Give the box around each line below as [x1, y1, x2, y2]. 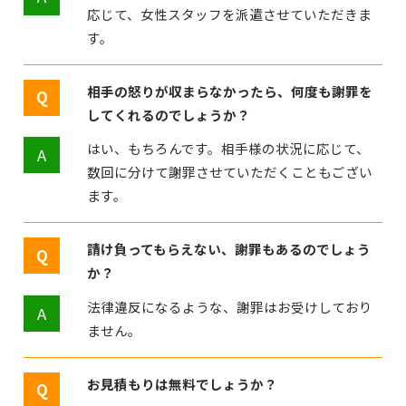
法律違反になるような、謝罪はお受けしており [87, 297, 373, 317]
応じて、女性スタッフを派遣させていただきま [87, 4, 372, 24]
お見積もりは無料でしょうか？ [87, 373, 278, 393]
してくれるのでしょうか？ [87, 104, 251, 124]
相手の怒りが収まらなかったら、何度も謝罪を [87, 81, 373, 101]
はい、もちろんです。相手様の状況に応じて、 [87, 139, 371, 159]
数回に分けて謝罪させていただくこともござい [87, 162, 373, 182]
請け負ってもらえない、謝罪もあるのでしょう [87, 239, 372, 259]
